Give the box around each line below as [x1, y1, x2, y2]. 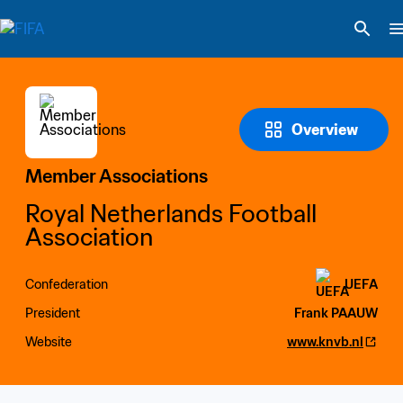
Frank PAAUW [294, 304, 378, 321]
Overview [291, 121, 358, 139]
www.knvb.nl [287, 333, 363, 350]
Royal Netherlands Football [25, 198, 317, 228]
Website [25, 333, 72, 350]
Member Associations [25, 165, 208, 188]
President [25, 304, 80, 321]
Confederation [25, 275, 108, 292]
